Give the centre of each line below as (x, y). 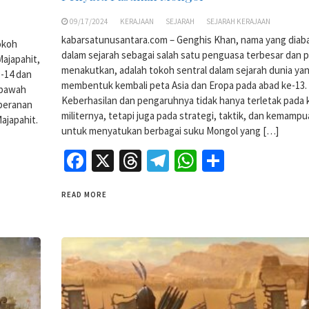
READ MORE (84, 194)
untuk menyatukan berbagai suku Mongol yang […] (170, 130)
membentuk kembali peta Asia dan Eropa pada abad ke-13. (184, 85)
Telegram (212, 160)
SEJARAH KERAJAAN (238, 21)
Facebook (130, 160)
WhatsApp (244, 160)
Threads (179, 160)
